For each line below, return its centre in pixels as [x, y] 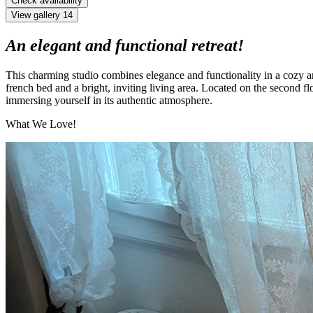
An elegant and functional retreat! [125, 45]
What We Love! [41, 124]
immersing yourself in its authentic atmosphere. [109, 100]
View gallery [36, 15]
